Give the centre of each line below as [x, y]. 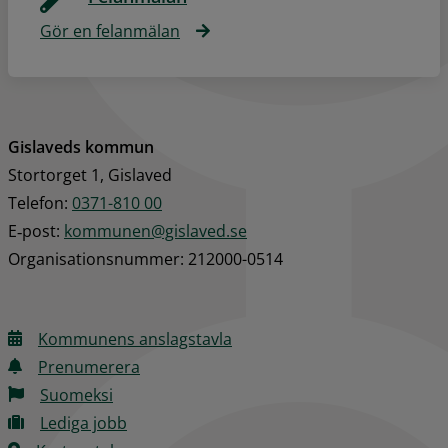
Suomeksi [76, 395]
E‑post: [36, 231]
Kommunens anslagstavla [135, 339]
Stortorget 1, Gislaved [90, 175]
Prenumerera [89, 367]
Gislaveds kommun [81, 147]
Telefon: [40, 203]
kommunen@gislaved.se [155, 231]
